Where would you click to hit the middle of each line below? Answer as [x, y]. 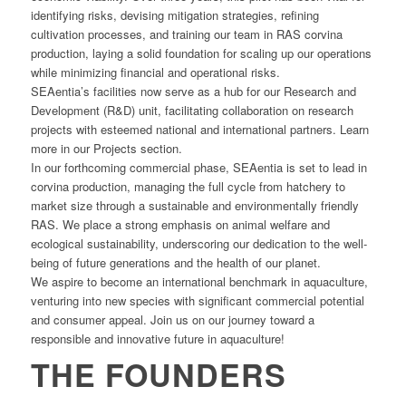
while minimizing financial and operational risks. [155, 72]
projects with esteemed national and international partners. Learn [199, 129]
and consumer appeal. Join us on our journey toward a [172, 319]
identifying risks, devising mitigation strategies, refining [174, 15]
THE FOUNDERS [158, 375]
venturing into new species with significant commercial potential [197, 300]
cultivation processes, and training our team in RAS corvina [186, 34]
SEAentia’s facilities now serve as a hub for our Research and [193, 91]
